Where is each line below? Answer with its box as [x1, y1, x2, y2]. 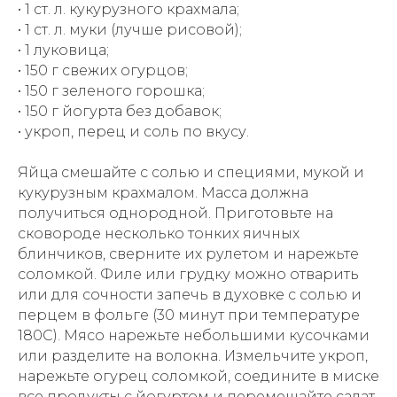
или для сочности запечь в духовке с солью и [18, 286, 362, 303]
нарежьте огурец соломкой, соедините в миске [18, 368, 379, 385]
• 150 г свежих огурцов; [18, 62, 188, 79]
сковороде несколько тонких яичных [18, 225, 300, 242]
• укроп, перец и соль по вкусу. [18, 123, 249, 140]
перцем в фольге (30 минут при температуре [18, 307, 360, 323]
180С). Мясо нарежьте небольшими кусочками [18, 327, 370, 344]
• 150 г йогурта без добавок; [18, 103, 222, 120]
